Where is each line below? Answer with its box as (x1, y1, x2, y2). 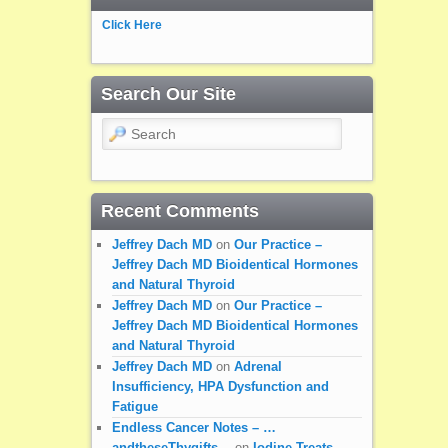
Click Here (101, 17, 162, 32)
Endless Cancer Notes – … (111, 419, 276, 435)
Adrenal (233, 358, 282, 374)
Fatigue (111, 398, 158, 414)
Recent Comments (100, 200, 259, 221)
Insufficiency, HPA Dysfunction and (111, 378, 329, 394)
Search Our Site (100, 84, 236, 105)
